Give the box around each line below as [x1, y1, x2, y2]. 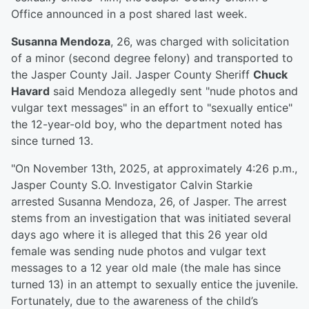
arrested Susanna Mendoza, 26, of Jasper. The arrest [11, 195, 287, 209]
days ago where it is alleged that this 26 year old [11, 228, 268, 242]
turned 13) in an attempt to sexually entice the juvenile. [11, 277, 298, 292]
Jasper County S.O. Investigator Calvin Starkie [11, 178, 252, 192]
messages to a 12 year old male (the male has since [11, 261, 281, 275]
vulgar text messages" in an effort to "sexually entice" [11, 101, 292, 115]
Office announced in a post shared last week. [11, 7, 247, 21]
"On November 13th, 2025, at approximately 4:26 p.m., [11, 161, 297, 176]
